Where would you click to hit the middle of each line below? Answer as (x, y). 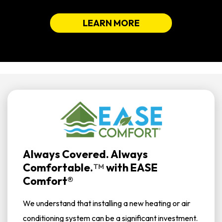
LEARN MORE (111, 23)
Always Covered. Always (85, 154)
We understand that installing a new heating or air (107, 203)
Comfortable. (58, 167)
